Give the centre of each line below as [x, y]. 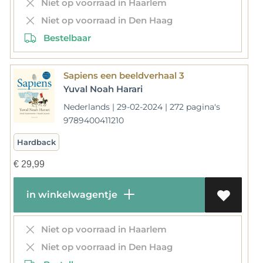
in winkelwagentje [70, 194]
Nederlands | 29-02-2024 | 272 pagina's [141, 107]
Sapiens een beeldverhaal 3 [124, 75]
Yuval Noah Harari [103, 89]
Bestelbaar [63, 38]
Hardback [36, 142]
